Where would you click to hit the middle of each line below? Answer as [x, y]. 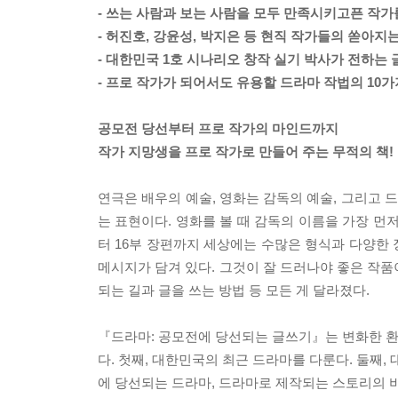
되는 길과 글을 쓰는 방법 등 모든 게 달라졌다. [234, 290]
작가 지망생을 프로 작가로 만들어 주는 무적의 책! [246, 151]
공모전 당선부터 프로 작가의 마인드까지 [218, 128]
